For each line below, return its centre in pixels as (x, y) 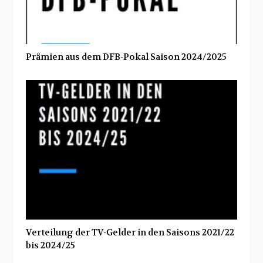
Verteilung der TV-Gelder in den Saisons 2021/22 (130, 233)
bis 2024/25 (50, 246)
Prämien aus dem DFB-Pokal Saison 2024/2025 (126, 57)
